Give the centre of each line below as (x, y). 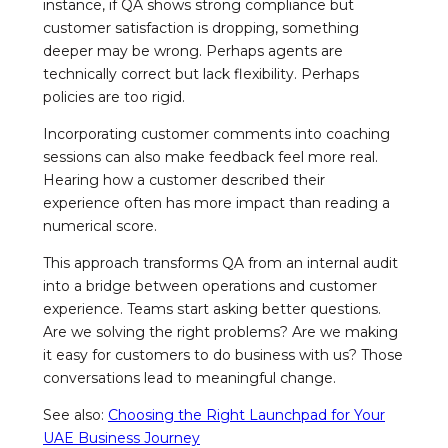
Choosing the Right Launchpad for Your (246, 414)
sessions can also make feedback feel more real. (210, 156)
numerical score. (100, 225)
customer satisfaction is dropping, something (201, 27)
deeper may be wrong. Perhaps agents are (193, 50)
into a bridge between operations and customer (210, 285)
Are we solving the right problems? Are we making (220, 331)
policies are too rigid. (114, 96)
